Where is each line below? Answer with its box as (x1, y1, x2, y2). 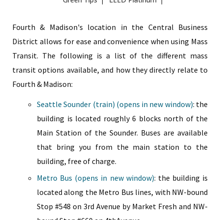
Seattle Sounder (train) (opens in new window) (37, 99, 193, 109)
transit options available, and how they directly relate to (12, 65, 208, 75)
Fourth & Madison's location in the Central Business (12, 22, 208, 32)
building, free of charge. (37, 156, 116, 166)
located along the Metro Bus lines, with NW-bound (37, 187, 208, 197)
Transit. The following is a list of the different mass (12, 51, 208, 60)
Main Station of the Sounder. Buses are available (37, 128, 208, 137)
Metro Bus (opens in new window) (37, 173, 154, 183)
